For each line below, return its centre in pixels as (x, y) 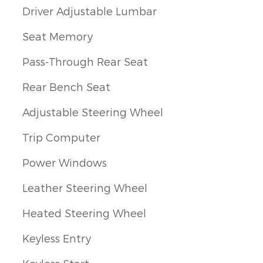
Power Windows (65, 163)
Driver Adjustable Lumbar (90, 11)
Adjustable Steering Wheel (93, 112)
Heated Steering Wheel (84, 213)
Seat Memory (58, 36)
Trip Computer (61, 137)
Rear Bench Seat (66, 87)
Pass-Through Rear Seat (85, 62)
